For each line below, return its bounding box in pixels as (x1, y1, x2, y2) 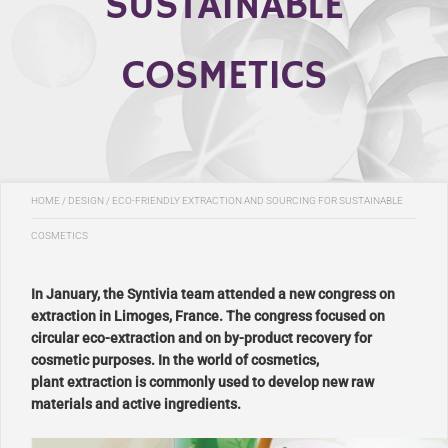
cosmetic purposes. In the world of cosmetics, (31, 352, 319, 368)
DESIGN (68, 195, 104, 206)
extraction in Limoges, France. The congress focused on (31, 308, 385, 324)
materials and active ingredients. (31, 396, 244, 412)
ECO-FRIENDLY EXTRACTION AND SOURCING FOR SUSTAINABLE (112, 195, 403, 206)
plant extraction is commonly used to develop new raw (31, 374, 374, 390)
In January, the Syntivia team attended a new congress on (31, 286, 395, 302)
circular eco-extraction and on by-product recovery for (31, 330, 372, 346)
